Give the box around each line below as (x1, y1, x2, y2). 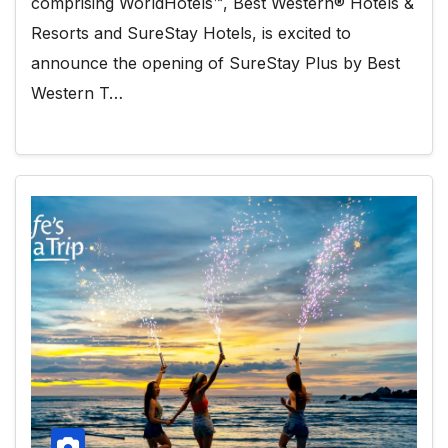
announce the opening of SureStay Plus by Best (31, 53, 400, 74)
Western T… (31, 83, 123, 104)
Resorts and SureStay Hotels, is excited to (31, 23, 351, 44)
